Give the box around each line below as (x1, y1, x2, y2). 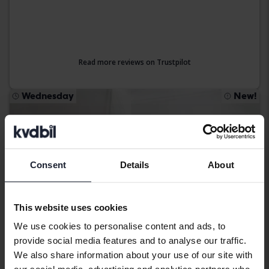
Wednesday (22, 89, 74, 101)
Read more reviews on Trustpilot (78, 56, 191, 67)
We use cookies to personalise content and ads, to (14, 221, 226, 232)
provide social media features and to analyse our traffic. (14, 235, 247, 246)
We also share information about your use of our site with (14, 250, 253, 261)
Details (119, 159, 150, 170)
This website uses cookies (14, 202, 128, 213)
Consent (30, 159, 66, 170)
